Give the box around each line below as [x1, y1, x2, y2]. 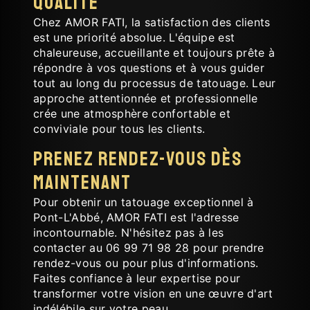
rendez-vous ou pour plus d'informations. [33, 255, 259, 270]
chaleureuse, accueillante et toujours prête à [33, 45, 275, 60]
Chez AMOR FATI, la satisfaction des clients [33, 15, 271, 29]
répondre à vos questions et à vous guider [33, 60, 265, 75]
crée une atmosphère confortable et [33, 106, 230, 120]
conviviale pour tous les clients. [33, 121, 206, 136]
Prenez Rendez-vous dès [33, 146, 242, 172]
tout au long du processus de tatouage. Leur [33, 75, 276, 90]
